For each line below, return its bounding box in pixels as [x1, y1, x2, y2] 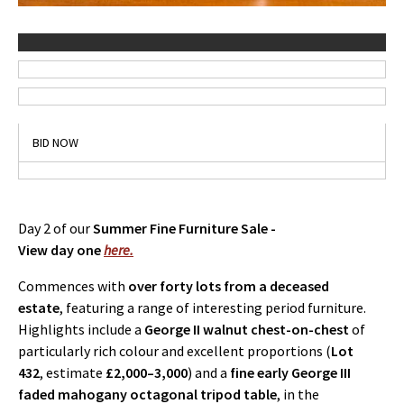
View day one [18, 241, 104, 259]
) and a [188, 363, 230, 381]
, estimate [40, 363, 106, 381]
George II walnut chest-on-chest [144, 320, 349, 338]
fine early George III [230, 363, 351, 381]
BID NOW [32, 134, 78, 151]
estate [18, 298, 60, 317]
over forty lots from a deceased [128, 277, 329, 295]
